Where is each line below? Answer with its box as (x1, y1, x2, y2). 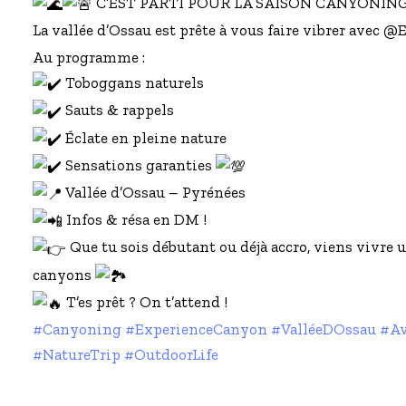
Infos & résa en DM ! (63, 210, 207, 229)
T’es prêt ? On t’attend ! (63, 292, 227, 311)
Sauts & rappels (62, 101, 174, 120)
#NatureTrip (33, 345, 121, 364)
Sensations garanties (62, 155, 216, 174)
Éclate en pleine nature (62, 128, 227, 147)
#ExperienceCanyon (125, 320, 267, 339)
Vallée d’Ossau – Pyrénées (63, 183, 246, 202)
